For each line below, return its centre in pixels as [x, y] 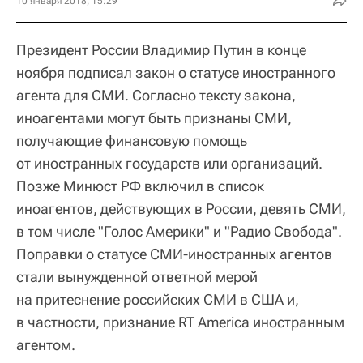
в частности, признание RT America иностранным [180, 322]
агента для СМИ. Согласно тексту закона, [156, 95]
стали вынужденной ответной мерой [137, 276]
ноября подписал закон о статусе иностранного [176, 72]
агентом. [46, 344]
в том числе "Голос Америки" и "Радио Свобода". [179, 231]
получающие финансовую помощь [132, 140]
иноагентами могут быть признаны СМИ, [154, 117]
